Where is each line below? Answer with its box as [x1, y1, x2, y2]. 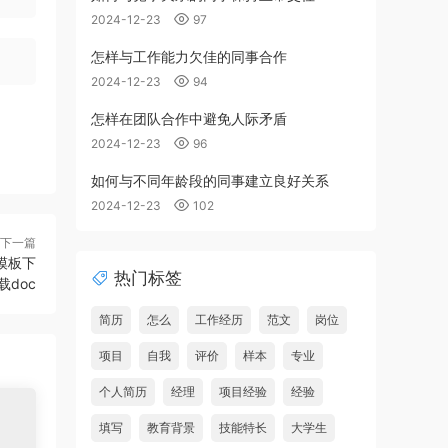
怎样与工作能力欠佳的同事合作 [91, 48, 287, 65]
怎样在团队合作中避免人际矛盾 [91, 110, 287, 127]
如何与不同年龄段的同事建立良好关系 [91, 172, 329, 189]
